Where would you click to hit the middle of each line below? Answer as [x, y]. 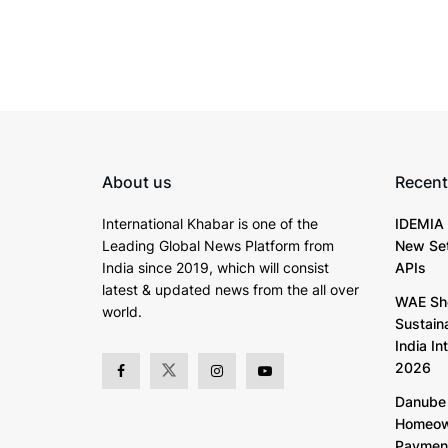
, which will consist [269, 267]
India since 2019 [155, 267]
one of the [285, 223]
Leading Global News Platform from [218, 245]
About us [137, 181]
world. [122, 311]
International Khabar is [177, 223]
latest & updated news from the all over [230, 289]
